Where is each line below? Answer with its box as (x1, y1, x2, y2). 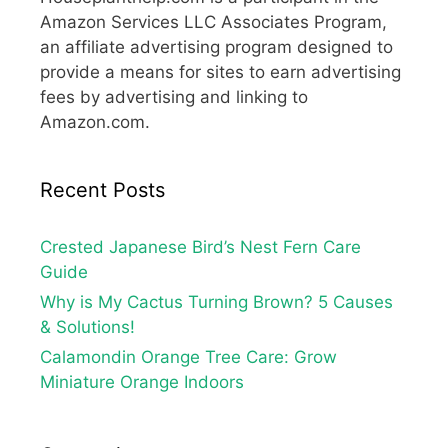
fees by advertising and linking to (40, 86, 308, 107)
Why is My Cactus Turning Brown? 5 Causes (40, 291, 393, 312)
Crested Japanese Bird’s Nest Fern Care (40, 236, 361, 257)
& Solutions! (40, 316, 135, 337)
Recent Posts (40, 177, 165, 202)
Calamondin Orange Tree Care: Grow (40, 346, 337, 367)
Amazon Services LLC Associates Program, (40, 11, 387, 32)
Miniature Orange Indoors (40, 371, 244, 392)
